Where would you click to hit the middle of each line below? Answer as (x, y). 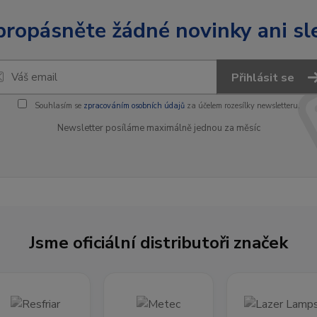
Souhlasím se (58, 106)
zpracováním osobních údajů (134, 106)
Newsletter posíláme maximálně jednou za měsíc (158, 128)
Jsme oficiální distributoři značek (158, 243)
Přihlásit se (264, 78)
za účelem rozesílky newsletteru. (242, 106)
